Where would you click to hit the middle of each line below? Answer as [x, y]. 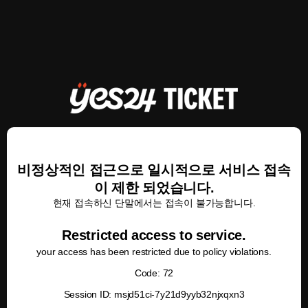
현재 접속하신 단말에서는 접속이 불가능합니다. [154, 203]
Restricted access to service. [154, 235]
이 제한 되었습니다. [154, 188]
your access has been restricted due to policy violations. [154, 252]
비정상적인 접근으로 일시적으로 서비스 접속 [154, 170]
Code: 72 [154, 273]
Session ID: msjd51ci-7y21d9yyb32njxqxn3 [154, 294]
